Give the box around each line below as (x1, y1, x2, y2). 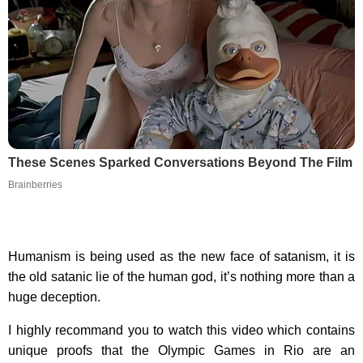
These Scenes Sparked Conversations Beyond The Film (8, 155, 352, 169)
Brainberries (8, 178, 62, 190)
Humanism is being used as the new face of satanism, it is (8, 249, 355, 263)
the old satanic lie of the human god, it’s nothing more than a (8, 269, 355, 284)
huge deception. (8, 289, 100, 304)
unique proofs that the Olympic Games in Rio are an (8, 343, 355, 357)
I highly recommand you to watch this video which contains (8, 322, 355, 337)
